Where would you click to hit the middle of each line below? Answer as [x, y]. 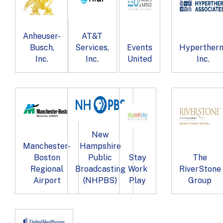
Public [100, 157]
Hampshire [100, 146]
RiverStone [200, 169]
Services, [92, 48]
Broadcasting [100, 169]
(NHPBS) [100, 180]
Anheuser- [42, 36]
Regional [47, 169]
